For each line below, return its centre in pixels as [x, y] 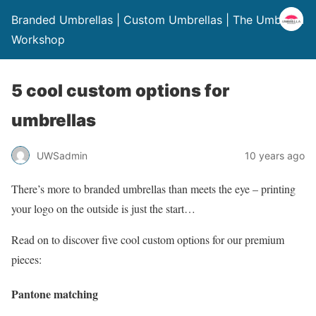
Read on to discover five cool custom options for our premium [148, 239]
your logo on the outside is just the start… [103, 208]
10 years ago [275, 155]
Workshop [38, 39]
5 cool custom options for [120, 91]
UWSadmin [62, 155]
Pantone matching [55, 294]
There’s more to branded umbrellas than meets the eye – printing [153, 189]
